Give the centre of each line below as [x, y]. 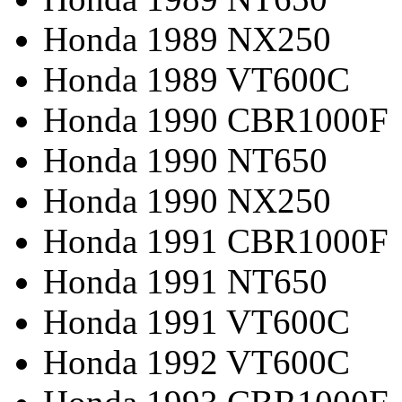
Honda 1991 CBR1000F [216, 240]
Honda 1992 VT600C [197, 362]
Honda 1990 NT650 [185, 160]
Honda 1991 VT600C [197, 321]
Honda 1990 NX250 [187, 200]
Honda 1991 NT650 [185, 281]
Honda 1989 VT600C [197, 79]
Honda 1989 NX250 [187, 39]
